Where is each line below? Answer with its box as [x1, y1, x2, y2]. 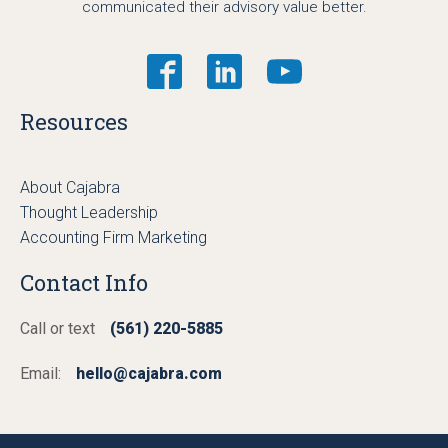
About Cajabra [20, 177, 120, 197]
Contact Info [20, 267, 148, 297]
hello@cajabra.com [76, 363, 222, 383]
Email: [20, 363, 61, 383]
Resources [20, 106, 128, 136]
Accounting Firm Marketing [20, 227, 207, 247]
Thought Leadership [20, 202, 158, 222]
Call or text [20, 318, 95, 338]
